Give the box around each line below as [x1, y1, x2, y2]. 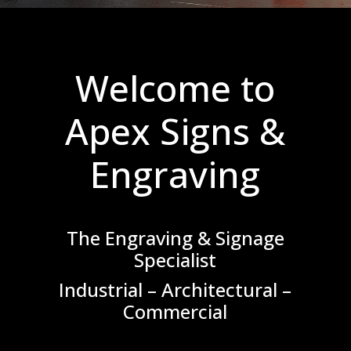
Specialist [134, 246, 217, 273]
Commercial [123, 298, 228, 324]
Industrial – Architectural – [59, 276, 292, 302]
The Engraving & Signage [66, 224, 284, 251]
